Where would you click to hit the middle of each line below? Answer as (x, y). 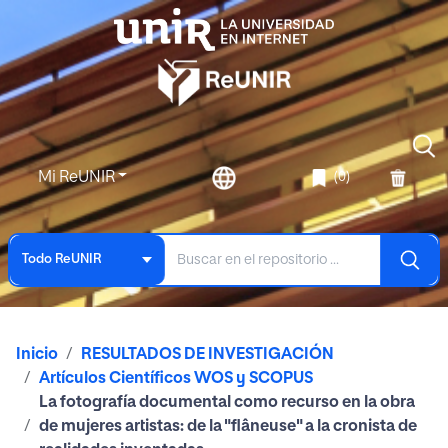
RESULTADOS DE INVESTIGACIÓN (207, 354)
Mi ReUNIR (77, 177)
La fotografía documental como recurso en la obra (227, 402)
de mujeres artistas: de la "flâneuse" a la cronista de (228, 426)
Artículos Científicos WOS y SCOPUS (176, 378)
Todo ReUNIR (61, 260)
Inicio (37, 354)
